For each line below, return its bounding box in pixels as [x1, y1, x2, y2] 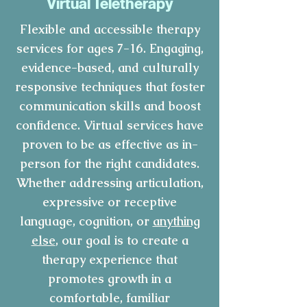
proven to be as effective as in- [21, 136, 198, 152]
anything [152, 212, 200, 229]
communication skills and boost [19, 97, 201, 114]
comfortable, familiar [49, 289, 170, 306]
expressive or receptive [42, 193, 177, 210]
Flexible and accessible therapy [19, 21, 200, 37]
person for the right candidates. [20, 155, 199, 171]
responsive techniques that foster [14, 78, 205, 95]
